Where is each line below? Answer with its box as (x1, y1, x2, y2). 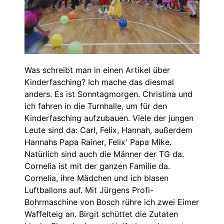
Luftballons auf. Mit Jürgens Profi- (24, 184, 153, 195)
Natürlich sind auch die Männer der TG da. (24, 148, 184, 159)
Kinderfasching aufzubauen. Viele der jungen (24, 112, 193, 123)
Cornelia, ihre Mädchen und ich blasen (24, 172, 168, 183)
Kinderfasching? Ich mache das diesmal (24, 76, 174, 87)
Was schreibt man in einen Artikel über (24, 64, 170, 75)
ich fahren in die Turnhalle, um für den (24, 100, 167, 111)
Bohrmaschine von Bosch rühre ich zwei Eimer (24, 196, 199, 207)
